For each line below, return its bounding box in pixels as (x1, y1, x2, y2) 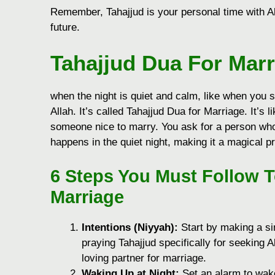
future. (50, 21, 80, 33)
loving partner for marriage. (82, 252, 206, 264)
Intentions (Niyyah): (82, 221, 178, 233)
